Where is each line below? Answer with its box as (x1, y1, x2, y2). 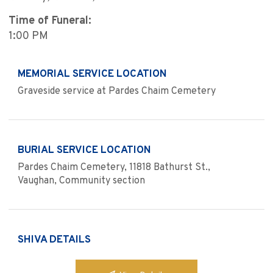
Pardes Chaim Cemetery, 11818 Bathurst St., (18, 161, 210, 174)
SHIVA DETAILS (18, 233, 91, 247)
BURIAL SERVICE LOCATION (18, 144, 151, 158)
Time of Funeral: (9, 14, 91, 29)
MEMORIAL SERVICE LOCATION (18, 68, 167, 82)
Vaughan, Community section (18, 175, 145, 188)
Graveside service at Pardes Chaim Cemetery (18, 85, 216, 98)
